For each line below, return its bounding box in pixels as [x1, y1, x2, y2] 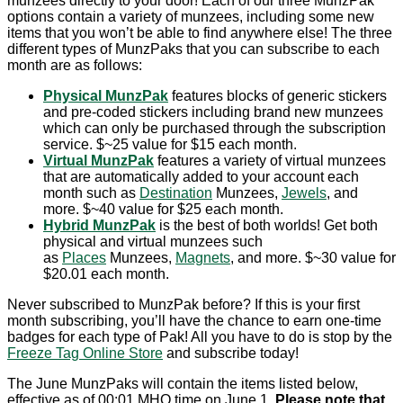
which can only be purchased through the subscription [43, 120, 386, 136]
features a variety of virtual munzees [154, 152, 386, 168]
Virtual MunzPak [43, 152, 154, 168]
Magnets [175, 249, 230, 265]
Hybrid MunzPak [43, 217, 156, 233]
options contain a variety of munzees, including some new [7, 8, 374, 24]
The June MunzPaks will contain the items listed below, [7, 375, 358, 391]
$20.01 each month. [43, 265, 169, 282]
